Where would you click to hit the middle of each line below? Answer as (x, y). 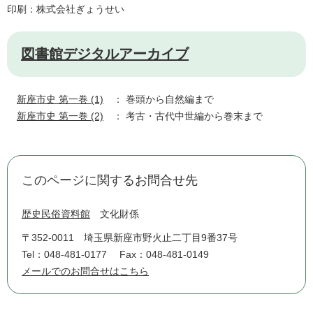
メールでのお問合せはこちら (85, 271)
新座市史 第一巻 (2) (60, 116)
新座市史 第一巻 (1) (60, 100)
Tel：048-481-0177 (64, 255)
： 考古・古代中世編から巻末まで (183, 116)
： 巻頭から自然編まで (159, 100)
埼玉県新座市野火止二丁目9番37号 (161, 238)
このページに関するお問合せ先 (110, 181)
